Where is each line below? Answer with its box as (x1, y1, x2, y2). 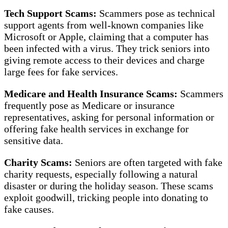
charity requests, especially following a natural (4, 168, 198, 180)
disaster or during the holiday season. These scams (4, 180, 213, 191)
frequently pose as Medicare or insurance (4, 99, 175, 111)
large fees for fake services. (4, 66, 118, 77)
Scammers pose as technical (97, 7, 215, 19)
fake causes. (4, 203, 54, 215)
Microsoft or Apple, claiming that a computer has (4, 31, 209, 42)
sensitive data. (4, 134, 63, 146)
